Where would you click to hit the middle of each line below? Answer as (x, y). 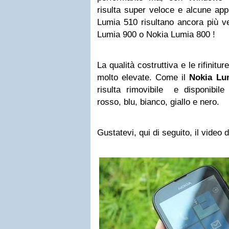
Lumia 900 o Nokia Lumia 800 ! (156, 35)
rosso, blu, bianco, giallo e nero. (158, 102)
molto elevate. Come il (143, 77)
